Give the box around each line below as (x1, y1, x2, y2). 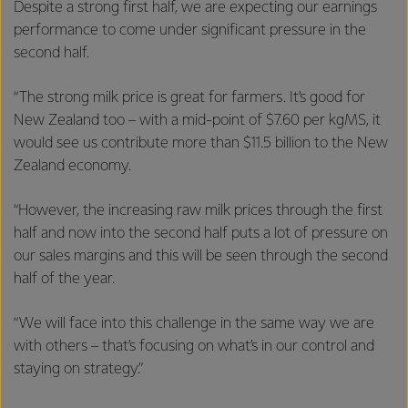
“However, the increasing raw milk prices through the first (14, 203, 382, 219)
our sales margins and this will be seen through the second (14, 249, 388, 264)
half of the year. (14, 271, 115, 287)
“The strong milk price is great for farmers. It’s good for (14, 90, 365, 106)
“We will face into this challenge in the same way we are (14, 316, 374, 331)
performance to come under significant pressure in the (14, 23, 366, 38)
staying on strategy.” (14, 362, 143, 377)
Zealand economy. (14, 158, 131, 174)
